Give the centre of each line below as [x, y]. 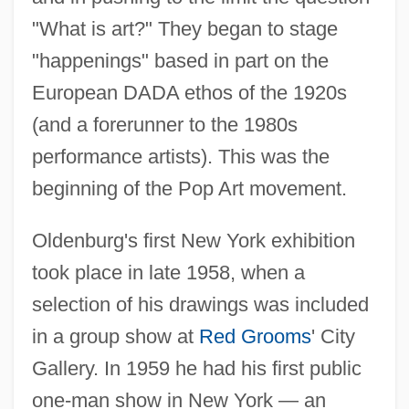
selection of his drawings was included [200, 304]
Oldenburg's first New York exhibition [193, 240]
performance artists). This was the [180, 156]
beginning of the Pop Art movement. [189, 188]
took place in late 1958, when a [168, 272]
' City [333, 336]
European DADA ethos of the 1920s [189, 92]
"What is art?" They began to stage [184, 28]
